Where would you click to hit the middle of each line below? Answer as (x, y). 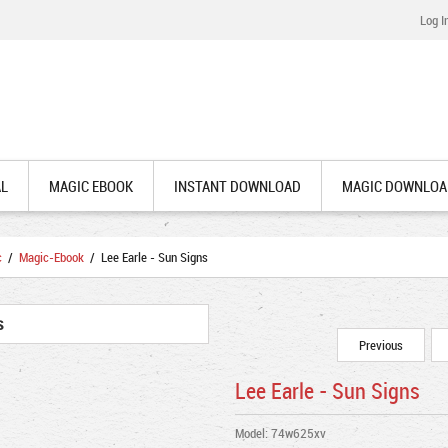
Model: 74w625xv (280, 433)
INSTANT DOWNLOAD (237, 186)
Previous (381, 345)
